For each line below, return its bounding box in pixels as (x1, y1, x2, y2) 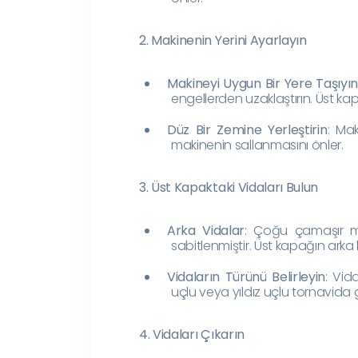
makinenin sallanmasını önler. (171, 135, 344, 154)
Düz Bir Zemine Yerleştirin (167, 120, 328, 139)
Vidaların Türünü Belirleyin (167, 267, 326, 286)
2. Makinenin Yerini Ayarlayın (139, 30, 307, 50)
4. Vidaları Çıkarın (139, 324, 245, 344)
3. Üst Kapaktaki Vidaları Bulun (139, 177, 319, 197)
